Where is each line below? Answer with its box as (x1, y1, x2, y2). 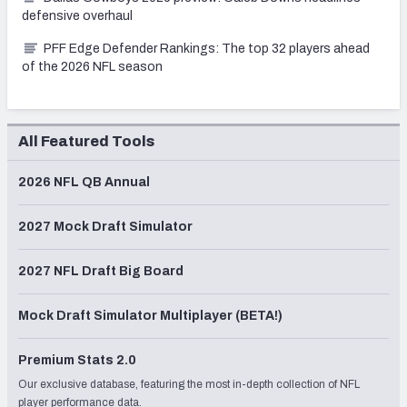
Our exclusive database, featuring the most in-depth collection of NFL (18, 377, 360, 391)
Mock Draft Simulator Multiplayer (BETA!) (18, 308, 283, 323)
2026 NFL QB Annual (18, 174, 150, 189)
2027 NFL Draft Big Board (18, 263, 184, 278)
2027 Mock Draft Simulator (18, 219, 193, 233)
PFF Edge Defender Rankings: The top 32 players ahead (44, 41, 370, 55)
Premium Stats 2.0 (18, 352, 136, 367)
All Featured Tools (18, 133, 154, 149)
